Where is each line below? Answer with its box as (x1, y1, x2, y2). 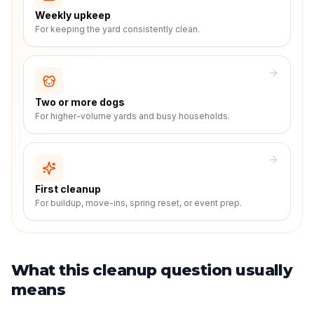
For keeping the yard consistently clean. (35, 24, 200, 34)
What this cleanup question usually (11, 261, 293, 280)
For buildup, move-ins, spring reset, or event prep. (35, 198, 242, 208)
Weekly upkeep (35, 9, 111, 21)
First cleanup (35, 183, 101, 195)
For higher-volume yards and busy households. (35, 111, 230, 121)
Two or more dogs (35, 96, 125, 108)
